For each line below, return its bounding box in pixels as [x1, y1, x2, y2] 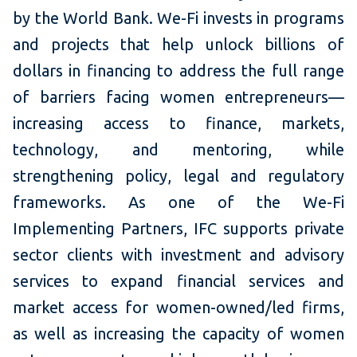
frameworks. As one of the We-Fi [13, 193, 344, 212]
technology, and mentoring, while [13, 140, 344, 159]
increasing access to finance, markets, [13, 114, 344, 133]
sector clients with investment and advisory [13, 245, 344, 265]
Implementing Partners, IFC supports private [13, 219, 344, 238]
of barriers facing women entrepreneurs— [13, 88, 344, 107]
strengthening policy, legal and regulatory [13, 167, 344, 186]
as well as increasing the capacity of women [13, 324, 344, 343]
